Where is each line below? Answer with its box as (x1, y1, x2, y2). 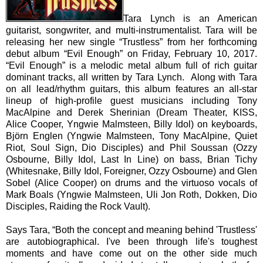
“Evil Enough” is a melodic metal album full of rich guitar (6, 60, 257, 70)
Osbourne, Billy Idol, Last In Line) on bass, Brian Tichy (6, 154, 257, 164)
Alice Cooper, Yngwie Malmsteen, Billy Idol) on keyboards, (6, 119, 257, 129)
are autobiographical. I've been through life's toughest (6, 236, 257, 247)
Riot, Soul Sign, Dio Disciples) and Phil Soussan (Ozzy (6, 142, 257, 153)
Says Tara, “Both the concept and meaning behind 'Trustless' (6, 224, 257, 235)
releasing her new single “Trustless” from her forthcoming (6, 36, 257, 47)
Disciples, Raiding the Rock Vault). (6, 201, 150, 211)
